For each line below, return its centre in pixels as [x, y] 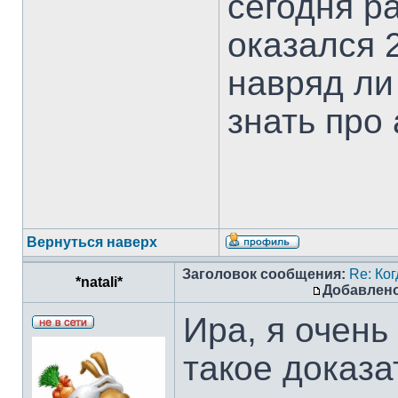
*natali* [99, 282]
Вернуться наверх [92, 242]
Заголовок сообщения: [264, 274]
